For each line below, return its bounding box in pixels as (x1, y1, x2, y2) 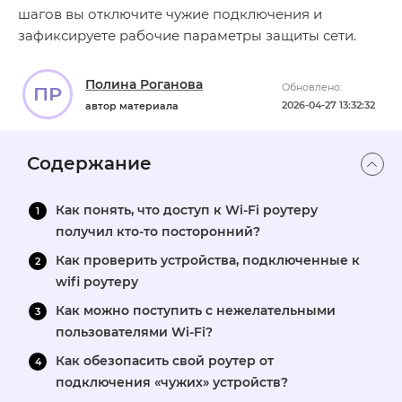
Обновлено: (282, 81, 342, 93)
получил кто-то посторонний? (56, 223, 260, 240)
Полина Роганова (85, 76, 203, 92)
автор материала (85, 100, 179, 112)
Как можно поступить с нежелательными (56, 302, 336, 319)
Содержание (27, 153, 152, 174)
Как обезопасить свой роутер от (56, 353, 274, 369)
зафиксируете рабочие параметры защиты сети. (18, 27, 356, 44)
